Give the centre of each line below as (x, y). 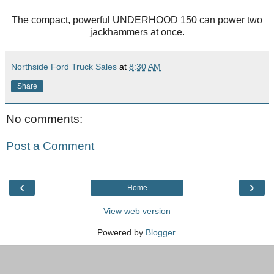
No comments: (44, 119)
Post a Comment (50, 146)
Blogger (160, 232)
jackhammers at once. (137, 32)
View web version (137, 211)
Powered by (121, 232)
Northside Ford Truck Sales (64, 66)
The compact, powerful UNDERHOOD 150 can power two (137, 20)
